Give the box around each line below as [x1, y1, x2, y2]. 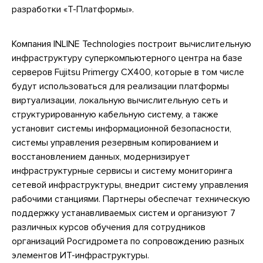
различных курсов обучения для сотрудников [12, 221, 205, 234]
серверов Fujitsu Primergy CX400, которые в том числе [12, 66, 244, 79]
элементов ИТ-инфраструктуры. [12, 249, 149, 262]
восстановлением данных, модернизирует [12, 151, 190, 163]
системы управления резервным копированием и [12, 137, 218, 149]
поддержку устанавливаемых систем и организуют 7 [12, 207, 235, 220]
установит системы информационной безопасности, [12, 123, 231, 135]
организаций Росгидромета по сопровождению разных [12, 235, 244, 248]
